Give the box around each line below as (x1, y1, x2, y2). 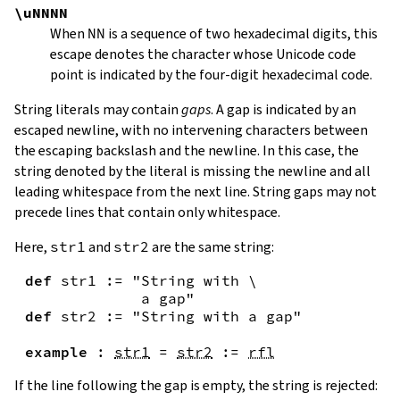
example (25, 342, 87, 361)
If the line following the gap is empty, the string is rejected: (14, 375, 378, 395)
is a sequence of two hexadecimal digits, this (105, 23, 378, 43)
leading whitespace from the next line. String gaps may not (14, 181, 377, 201)
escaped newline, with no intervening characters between (14, 120, 368, 139)
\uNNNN (14, 3, 68, 21)
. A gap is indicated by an (211, 99, 356, 119)
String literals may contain (14, 99, 181, 119)
